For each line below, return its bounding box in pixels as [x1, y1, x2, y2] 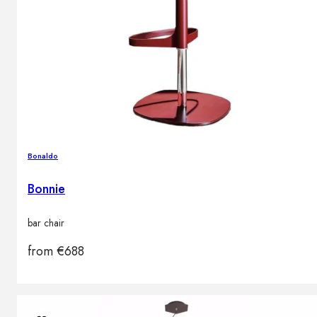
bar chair [28, 216, 64, 231]
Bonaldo [28, 150, 58, 162]
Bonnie [28, 180, 65, 199]
